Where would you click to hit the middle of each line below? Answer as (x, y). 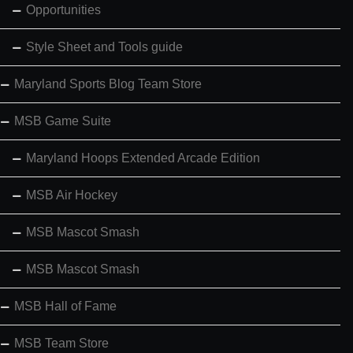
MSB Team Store (61, 344)
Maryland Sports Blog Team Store (108, 84)
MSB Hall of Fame (65, 307)
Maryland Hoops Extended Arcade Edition (143, 158)
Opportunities (63, 10)
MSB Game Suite (63, 121)
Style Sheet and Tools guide (104, 47)
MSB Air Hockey (72, 195)
